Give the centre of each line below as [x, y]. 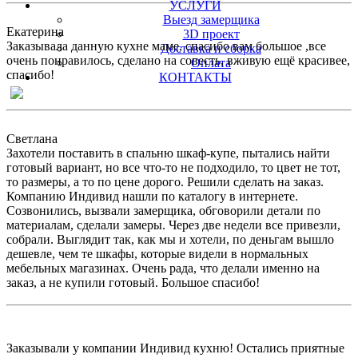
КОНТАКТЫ [195, 77]
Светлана [32, 138]
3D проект [211, 34]
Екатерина [35, 31]
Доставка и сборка [211, 48]
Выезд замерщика [211, 20]
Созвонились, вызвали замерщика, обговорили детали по [163, 210]
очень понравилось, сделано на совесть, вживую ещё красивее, [178, 60]
